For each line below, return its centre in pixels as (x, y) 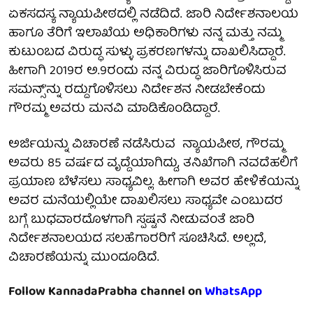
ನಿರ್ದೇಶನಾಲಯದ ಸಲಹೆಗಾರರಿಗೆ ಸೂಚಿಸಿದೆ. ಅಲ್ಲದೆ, (137, 239)
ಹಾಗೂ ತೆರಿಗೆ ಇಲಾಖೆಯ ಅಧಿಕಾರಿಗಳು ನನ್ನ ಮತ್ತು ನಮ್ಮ (145, 34)
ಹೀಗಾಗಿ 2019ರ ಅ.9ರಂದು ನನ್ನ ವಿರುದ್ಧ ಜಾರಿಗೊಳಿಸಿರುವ (147, 71)
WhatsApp (233, 292)
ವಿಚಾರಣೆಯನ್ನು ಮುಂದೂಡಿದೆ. (86, 258)
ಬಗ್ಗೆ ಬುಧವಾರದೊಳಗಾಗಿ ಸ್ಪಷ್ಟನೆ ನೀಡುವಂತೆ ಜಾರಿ (131, 220)
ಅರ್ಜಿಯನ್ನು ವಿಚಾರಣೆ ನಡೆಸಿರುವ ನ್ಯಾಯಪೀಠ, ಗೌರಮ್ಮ (146, 145)
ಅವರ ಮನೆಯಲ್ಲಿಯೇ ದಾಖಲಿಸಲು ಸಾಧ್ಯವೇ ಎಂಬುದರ (146, 201)
